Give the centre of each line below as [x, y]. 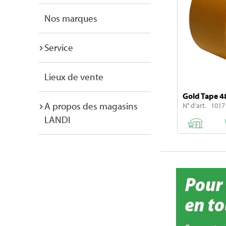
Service [59, 47]
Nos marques [71, 18]
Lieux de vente [74, 77]
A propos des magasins [91, 106]
